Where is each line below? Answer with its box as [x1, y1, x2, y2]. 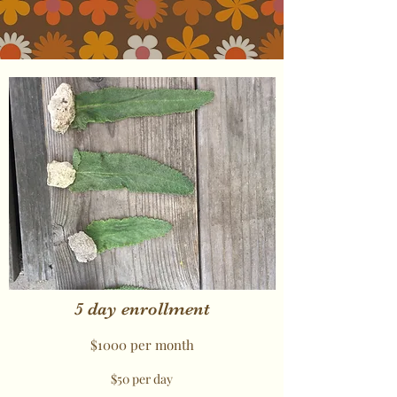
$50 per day [111, 370, 173, 387]
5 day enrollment [74, 299, 210, 319]
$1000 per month [90, 336, 194, 354]
